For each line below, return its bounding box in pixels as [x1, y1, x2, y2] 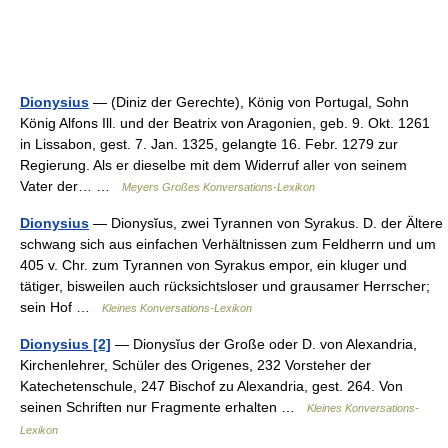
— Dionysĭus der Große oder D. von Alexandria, [111, 335, 417, 352]
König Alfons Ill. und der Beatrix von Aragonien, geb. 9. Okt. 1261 [20, 114, 430, 131]
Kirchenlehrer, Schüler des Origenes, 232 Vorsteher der [20, 356, 371, 373]
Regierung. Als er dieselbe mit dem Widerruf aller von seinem [20, 156, 407, 173]
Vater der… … [20, 177, 122, 194]
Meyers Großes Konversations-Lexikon [122, 180, 315, 193]
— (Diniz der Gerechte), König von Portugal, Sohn [89, 93, 409, 110]
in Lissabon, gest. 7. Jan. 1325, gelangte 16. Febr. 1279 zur [20, 135, 398, 152]
